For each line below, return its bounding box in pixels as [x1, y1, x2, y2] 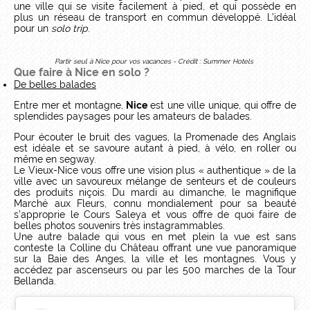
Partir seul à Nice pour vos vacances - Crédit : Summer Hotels [55, 57, 255, 65]
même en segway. [14, 154, 99, 165]
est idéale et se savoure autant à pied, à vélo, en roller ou [14, 143, 296, 154]
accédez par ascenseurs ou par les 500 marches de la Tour [14, 264, 296, 275]
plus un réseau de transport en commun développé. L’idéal [14, 12, 296, 23]
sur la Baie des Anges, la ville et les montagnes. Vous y [14, 253, 296, 264]
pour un [14, 23, 51, 34]
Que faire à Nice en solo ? [14, 66, 149, 79]
